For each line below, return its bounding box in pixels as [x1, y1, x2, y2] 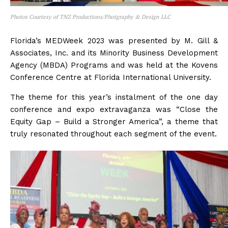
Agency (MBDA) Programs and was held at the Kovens [10, 60, 218, 70]
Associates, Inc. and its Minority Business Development [10, 48, 218, 58]
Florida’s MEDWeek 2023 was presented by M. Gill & [10, 36, 218, 45]
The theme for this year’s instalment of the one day [10, 92, 218, 102]
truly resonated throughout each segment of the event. [10, 129, 217, 138]
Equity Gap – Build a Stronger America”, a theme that [10, 117, 218, 126]
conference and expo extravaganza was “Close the [10, 104, 218, 114]
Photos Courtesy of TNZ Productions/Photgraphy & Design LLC [10, 13, 170, 20]
